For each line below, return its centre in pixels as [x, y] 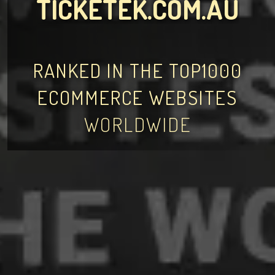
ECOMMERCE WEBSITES [137, 97]
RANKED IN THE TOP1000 [137, 70]
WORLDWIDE [137, 124]
